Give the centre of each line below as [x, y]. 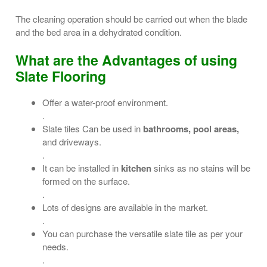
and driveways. [72, 142]
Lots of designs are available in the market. [125, 207]
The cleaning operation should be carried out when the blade [131, 18]
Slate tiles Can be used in [93, 129]
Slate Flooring [61, 76]
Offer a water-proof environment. [105, 103]
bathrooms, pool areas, [191, 129]
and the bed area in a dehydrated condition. [99, 32]
